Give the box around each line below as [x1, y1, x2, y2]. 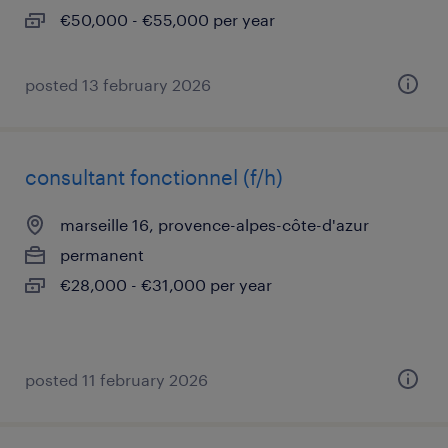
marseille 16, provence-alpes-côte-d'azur [60, 215, 369, 234]
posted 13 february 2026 [25, 75, 211, 94]
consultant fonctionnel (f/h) [25, 165, 283, 189]
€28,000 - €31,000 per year [60, 275, 272, 294]
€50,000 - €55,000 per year [60, 10, 275, 29]
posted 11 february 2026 [25, 370, 208, 389]
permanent [60, 245, 144, 264]
